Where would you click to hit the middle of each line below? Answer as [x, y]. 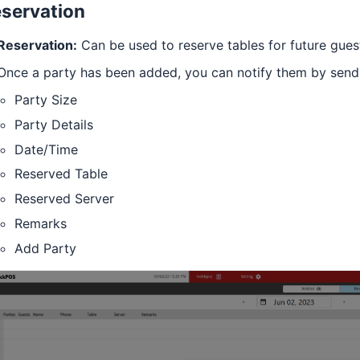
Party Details [54, 124]
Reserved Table [61, 174]
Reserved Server [64, 199]
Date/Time [46, 149]
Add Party [45, 248]
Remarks [41, 223]
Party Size [46, 99]
